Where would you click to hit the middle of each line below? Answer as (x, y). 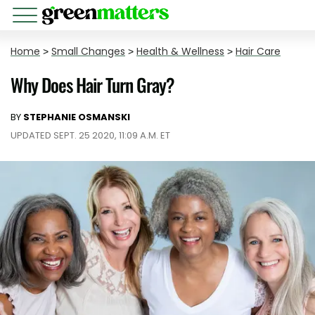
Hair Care (258, 51)
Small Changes (88, 51)
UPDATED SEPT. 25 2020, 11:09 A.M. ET (90, 135)
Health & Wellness (180, 51)
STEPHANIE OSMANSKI (77, 117)
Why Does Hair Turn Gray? (92, 85)
